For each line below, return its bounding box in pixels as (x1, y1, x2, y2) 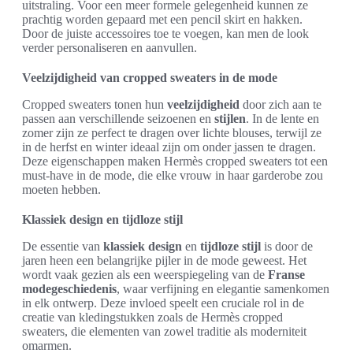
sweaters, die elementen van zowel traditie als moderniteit (22, 324, 307, 338)
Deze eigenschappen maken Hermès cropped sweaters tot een (22, 154, 328, 168)
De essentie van (22, 239, 103, 253)
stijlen (214, 111, 246, 125)
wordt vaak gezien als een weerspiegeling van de (22, 267, 268, 281)
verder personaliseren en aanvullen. (22, 40, 197, 54)
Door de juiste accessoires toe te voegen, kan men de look (22, 26, 309, 40)
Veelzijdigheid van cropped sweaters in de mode (22, 70, 277, 84)
